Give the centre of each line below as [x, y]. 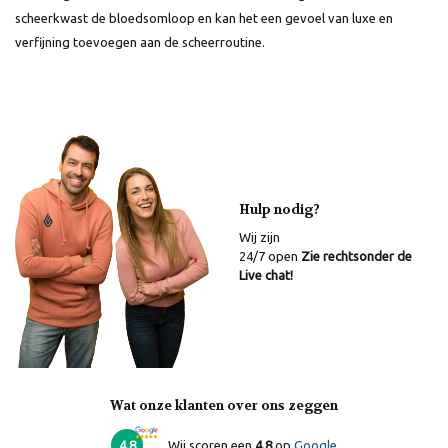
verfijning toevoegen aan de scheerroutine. [140, 41]
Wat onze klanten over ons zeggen [224, 406]
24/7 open [268, 256]
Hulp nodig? [279, 210]
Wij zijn [259, 237]
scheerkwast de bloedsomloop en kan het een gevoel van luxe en [204, 17]
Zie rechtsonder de [355, 256]
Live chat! [266, 275]
